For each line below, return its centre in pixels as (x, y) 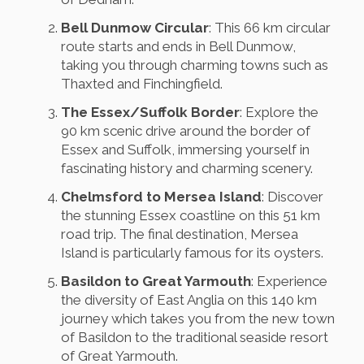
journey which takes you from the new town (198, 319)
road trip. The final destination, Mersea (180, 234)
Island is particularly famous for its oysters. (192, 253)
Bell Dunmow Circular (135, 28)
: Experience (289, 282)
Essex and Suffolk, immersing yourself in (185, 150)
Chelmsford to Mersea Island (161, 197)
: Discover (292, 197)
